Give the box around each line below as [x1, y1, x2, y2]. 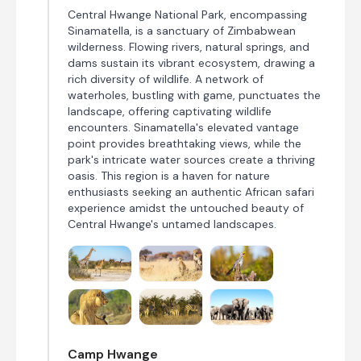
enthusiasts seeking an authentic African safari [68, 185, 314, 200]
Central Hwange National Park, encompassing [68, 7, 307, 23]
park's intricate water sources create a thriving [68, 152, 315, 168]
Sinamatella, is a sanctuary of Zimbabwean [68, 23, 296, 39]
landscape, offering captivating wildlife [68, 104, 272, 119]
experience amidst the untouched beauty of [68, 201, 304, 216]
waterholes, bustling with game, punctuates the [68, 88, 321, 103]
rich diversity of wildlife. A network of [68, 72, 263, 87]
